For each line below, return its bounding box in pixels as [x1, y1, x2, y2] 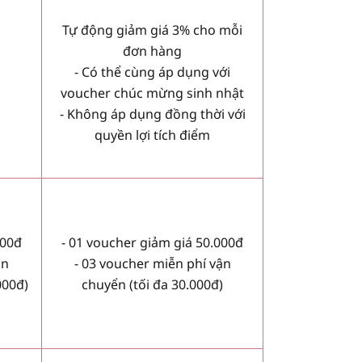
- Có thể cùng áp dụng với [74, 63, 230, 82]
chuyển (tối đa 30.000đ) [82, 276, 223, 294]
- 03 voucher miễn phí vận [74, 255, 231, 273]
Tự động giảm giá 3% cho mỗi [62, 21, 242, 40]
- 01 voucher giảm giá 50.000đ [61, 234, 243, 252]
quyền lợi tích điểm [95, 126, 210, 145]
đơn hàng [123, 42, 182, 61]
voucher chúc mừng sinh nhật [61, 84, 244, 103]
